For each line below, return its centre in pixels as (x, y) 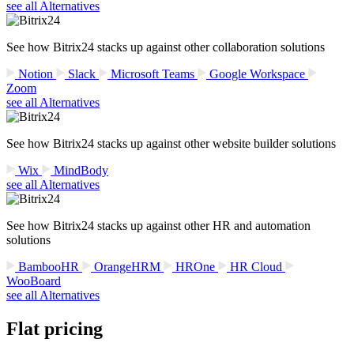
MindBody (79, 170)
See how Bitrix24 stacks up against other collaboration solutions (166, 47)
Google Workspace (257, 73)
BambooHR (49, 266)
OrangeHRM (127, 266)
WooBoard (34, 281)
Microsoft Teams (153, 73)
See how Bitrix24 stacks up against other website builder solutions (171, 143)
